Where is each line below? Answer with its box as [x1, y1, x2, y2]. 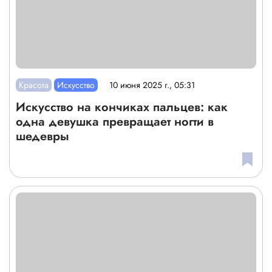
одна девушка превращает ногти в [16, 112, 214, 131]
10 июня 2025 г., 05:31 [109, 79, 195, 92]
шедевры [16, 127, 69, 145]
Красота [19, 78, 49, 91]
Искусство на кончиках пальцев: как [16, 98, 228, 116]
